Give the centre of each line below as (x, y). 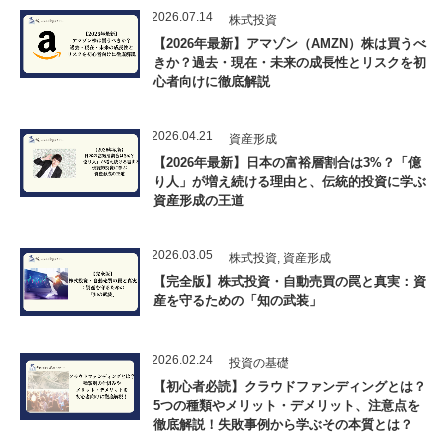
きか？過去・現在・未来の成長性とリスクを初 (289, 62)
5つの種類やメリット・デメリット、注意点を (286, 405)
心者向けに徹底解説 (211, 81)
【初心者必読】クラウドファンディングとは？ (289, 386)
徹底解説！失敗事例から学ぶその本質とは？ (283, 424)
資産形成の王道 (198, 200)
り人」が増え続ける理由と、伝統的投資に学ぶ (289, 181)
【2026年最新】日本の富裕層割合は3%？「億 (287, 162)
